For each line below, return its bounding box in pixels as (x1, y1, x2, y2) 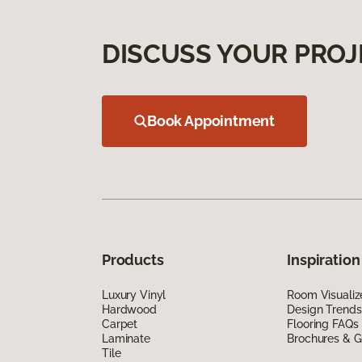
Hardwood (102, 302, 157, 316)
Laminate (102, 331, 150, 345)
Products (102, 250, 164, 268)
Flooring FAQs (287, 317, 359, 330)
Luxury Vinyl (102, 288, 166, 301)
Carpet (102, 317, 138, 330)
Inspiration (287, 250, 360, 268)
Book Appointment (147, 112, 276, 129)
